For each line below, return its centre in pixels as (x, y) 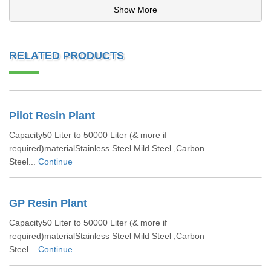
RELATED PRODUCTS (67, 56)
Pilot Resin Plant (52, 116)
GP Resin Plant (48, 203)
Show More (135, 10)
